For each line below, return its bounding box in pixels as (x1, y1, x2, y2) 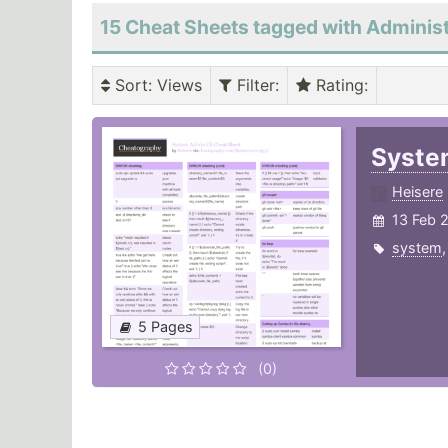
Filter (232, 75, 275, 96)
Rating (311, 75, 364, 96)
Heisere (391, 183, 443, 201)
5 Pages (138, 318, 193, 336)
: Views (148, 75, 202, 96)
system (391, 239, 442, 257)
